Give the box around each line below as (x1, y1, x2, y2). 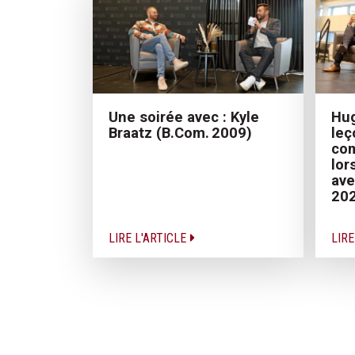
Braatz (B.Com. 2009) (109, 124, 252, 141)
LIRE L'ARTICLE (109, 230, 189, 246)
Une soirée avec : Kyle (109, 108, 259, 125)
